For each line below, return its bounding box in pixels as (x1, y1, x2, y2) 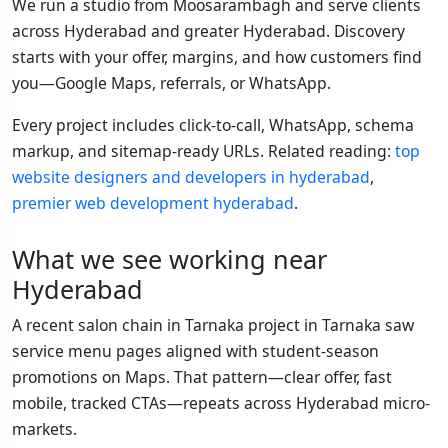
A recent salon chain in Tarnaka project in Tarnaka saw (12, 314, 414, 336)
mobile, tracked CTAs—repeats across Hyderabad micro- (12, 392, 430, 414)
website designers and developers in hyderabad (12, 166, 370, 188)
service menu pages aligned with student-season (12, 340, 379, 362)
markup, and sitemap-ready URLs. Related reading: (12, 140, 395, 162)
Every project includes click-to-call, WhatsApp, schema (12, 114, 414, 136)
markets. (12, 418, 77, 440)
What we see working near (12, 242, 327, 276)
